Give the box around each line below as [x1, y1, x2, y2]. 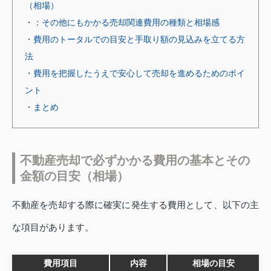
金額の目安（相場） [20, 169, 129, 183]
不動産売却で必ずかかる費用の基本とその [20, 153, 250, 167]
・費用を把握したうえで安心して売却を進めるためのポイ [25, 68, 245, 78]
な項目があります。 [12, 221, 94, 232]
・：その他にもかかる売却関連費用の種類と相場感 [25, 17, 220, 27]
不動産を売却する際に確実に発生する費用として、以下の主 [12, 199, 259, 210]
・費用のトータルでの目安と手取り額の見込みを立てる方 [25, 34, 245, 44]
